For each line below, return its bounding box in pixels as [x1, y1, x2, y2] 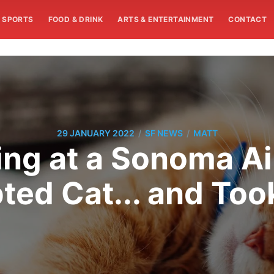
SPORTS [2, 15, 34, 24]
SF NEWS [144, 128, 183, 139]
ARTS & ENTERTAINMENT [117, 15, 214, 24]
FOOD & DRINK [48, 15, 103, 24]
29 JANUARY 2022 [56, 128, 135, 139]
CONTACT [228, 15, 267, 24]
